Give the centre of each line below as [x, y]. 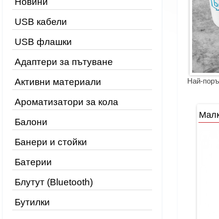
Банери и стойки [51, 142]
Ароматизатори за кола [66, 102]
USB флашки [43, 42]
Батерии [33, 162]
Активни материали [58, 82]
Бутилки [32, 202]
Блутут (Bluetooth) [54, 182]
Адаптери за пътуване [64, 62]
